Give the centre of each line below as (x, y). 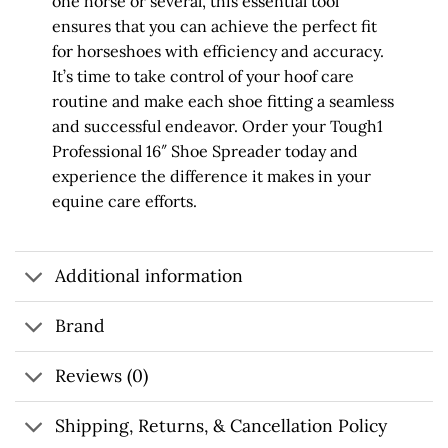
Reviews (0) (102, 376)
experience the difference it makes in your (211, 175)
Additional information (149, 276)
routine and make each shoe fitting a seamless (222, 100)
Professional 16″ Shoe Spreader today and (204, 150)
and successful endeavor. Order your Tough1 (217, 125)
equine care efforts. (124, 200)
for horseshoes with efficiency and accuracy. (217, 50)
